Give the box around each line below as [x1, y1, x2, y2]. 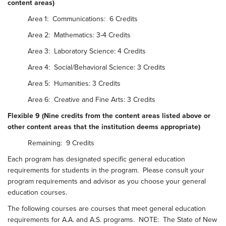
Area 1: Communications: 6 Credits [28, 14, 138, 24]
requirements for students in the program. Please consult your [8, 165, 204, 176]
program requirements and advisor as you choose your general [8, 176, 206, 187]
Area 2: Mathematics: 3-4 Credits [28, 30, 131, 40]
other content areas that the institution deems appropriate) [8, 122, 200, 132]
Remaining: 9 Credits [28, 138, 94, 148]
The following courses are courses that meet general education [8, 203, 206, 214]
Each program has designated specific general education [8, 154, 185, 164]
